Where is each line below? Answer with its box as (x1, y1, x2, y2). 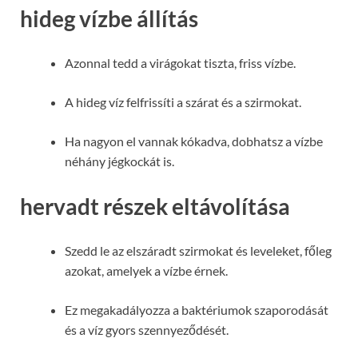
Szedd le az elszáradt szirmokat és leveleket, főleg (65, 242, 332, 258)
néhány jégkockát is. (65, 153, 174, 169)
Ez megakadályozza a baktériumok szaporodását (65, 301, 328, 317)
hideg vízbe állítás (20, 5, 198, 33)
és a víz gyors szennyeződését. (65, 321, 229, 337)
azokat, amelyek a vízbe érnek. (65, 262, 228, 278)
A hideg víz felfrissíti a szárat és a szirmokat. (65, 94, 301, 110)
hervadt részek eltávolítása (20, 192, 290, 220)
